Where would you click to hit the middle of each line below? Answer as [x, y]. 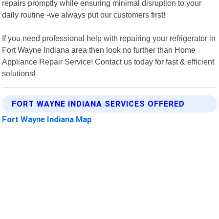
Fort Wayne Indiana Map [47, 119]
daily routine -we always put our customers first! [84, 14]
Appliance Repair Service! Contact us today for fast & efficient [108, 61]
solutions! [19, 73]
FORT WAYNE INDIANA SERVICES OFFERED [99, 104]
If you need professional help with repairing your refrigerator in [109, 38]
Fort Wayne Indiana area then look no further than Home [99, 50]
